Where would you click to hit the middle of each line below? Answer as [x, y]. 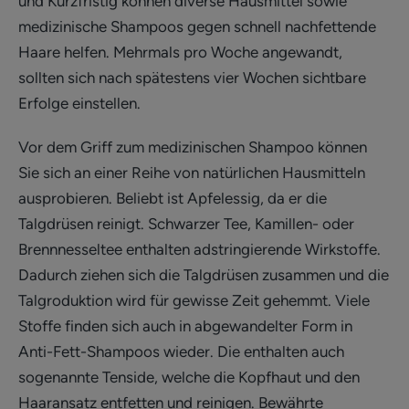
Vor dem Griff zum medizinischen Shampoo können [193, 147]
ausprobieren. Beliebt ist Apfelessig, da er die [173, 199]
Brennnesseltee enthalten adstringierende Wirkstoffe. [199, 250]
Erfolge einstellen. [79, 104]
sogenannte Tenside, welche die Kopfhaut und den [189, 378]
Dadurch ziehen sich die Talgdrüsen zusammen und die [204, 275]
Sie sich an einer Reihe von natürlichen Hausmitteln [192, 173]
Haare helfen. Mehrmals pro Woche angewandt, [180, 52]
